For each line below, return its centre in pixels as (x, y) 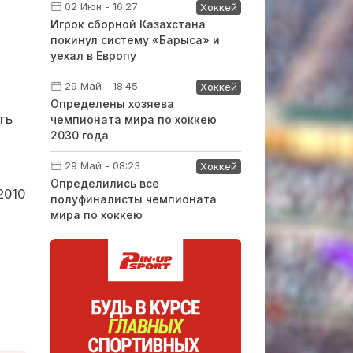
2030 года (79, 135)
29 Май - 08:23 (102, 165)
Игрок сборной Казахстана (128, 24)
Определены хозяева (112, 104)
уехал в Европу (93, 56)
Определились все (104, 183)
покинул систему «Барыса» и (135, 40)
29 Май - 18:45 (101, 86)
